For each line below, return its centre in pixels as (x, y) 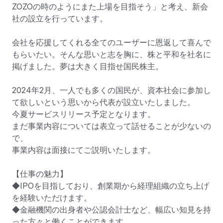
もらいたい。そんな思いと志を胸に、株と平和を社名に (111, 55)
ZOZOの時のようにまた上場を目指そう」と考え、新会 (110, 7)
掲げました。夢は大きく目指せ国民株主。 (88, 66)
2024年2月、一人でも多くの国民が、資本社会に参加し (111, 90)
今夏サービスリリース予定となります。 (84, 114)
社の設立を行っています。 (60, 19)
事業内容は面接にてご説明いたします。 (84, 150)
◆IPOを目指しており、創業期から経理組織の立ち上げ (111, 186)
